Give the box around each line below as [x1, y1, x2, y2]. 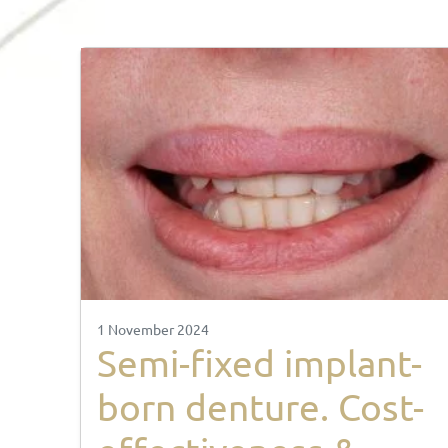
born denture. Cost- [97, 383, 424, 428]
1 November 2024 [97, 319, 209, 338]
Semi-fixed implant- [97, 339, 422, 384]
